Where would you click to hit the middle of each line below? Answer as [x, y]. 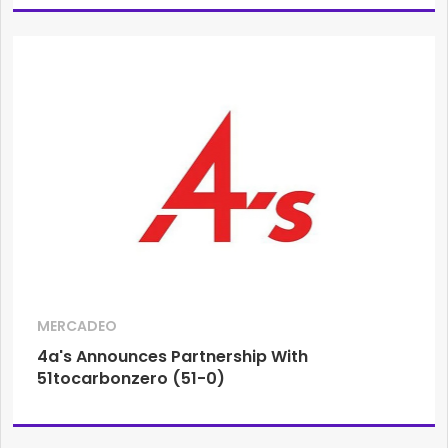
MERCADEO [77, 325]
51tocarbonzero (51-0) [131, 378]
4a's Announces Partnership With [172, 356]
